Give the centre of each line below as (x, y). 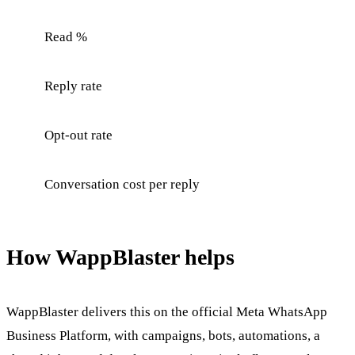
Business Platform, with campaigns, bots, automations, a (163, 335)
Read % (66, 36)
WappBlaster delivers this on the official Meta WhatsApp (167, 311)
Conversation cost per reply (122, 184)
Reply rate (73, 86)
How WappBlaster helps (120, 257)
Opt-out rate (78, 135)
